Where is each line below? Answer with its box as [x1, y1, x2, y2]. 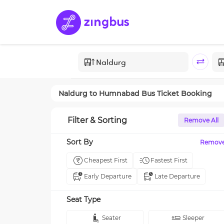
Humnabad [99, 88, 139, 98]
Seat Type [66, 195, 100, 204]
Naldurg [58, 88, 87, 98]
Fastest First [150, 156, 187, 164]
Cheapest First [84, 156, 127, 164]
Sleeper [182, 214, 204, 221]
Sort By [66, 137, 93, 146]
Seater [101, 214, 121, 221]
